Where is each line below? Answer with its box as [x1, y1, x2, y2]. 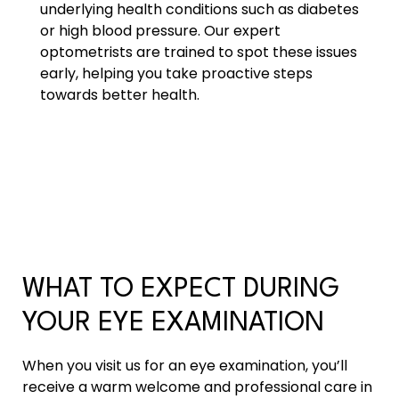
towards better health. [39, 85, 199, 105]
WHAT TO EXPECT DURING [22, 277, 340, 303]
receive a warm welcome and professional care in [22, 377, 373, 397]
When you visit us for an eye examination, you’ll [22, 355, 348, 376]
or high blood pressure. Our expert [39, 20, 281, 41]
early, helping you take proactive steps [39, 63, 313, 84]
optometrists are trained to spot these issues [39, 42, 357, 62]
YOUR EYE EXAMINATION [22, 311, 325, 337]
